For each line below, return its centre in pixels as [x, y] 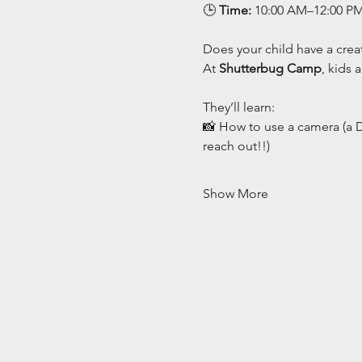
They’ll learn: [238, 107]
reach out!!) [236, 146]
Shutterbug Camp [270, 68]
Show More [235, 194]
